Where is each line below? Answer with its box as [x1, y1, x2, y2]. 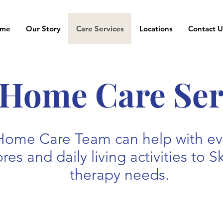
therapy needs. [69, 166, 173, 184]
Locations [139, 24, 173, 33]
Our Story [26, 24, 61, 33]
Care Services [76, 24, 124, 33]
